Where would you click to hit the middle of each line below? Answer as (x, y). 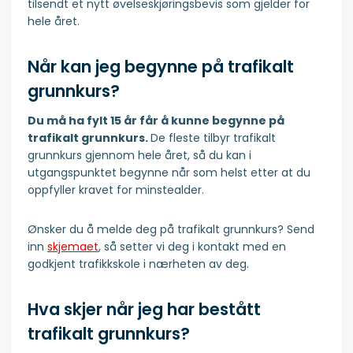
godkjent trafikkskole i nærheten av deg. (138, 264)
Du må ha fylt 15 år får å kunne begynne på (156, 120)
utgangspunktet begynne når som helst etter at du (169, 172)
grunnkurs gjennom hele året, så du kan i (139, 155)
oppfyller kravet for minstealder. (116, 190)
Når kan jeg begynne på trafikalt (161, 67)
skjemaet (73, 246)
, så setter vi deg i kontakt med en (192, 246)
